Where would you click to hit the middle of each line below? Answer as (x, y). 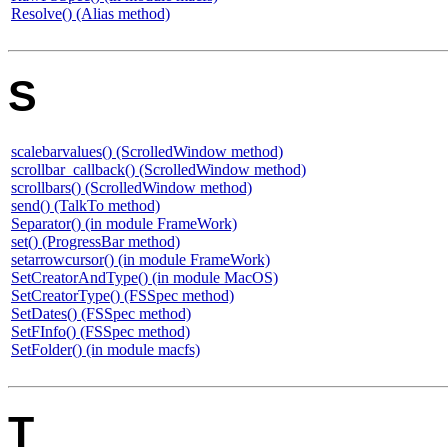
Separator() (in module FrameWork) (124, 224)
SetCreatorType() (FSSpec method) (122, 296)
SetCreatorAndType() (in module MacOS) (144, 278)
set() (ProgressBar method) (95, 242)
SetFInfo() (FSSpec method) (100, 332)
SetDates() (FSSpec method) (101, 314)
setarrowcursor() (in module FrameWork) (140, 260)
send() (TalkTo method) (85, 206)
